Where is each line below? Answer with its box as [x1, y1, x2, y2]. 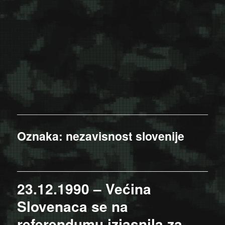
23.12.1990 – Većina [17, 178, 152, 199]
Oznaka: [17, 127, 66, 144]
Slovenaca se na [17, 195, 129, 216]
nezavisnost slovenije [66, 127, 185, 144]
